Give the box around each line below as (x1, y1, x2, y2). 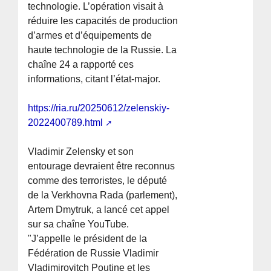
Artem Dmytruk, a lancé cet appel (28, 204, 170, 215)
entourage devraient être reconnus (28, 161, 175, 172)
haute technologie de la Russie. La (28, 45, 177, 56)
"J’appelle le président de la (28, 233, 148, 244)
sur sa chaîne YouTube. (28, 219, 129, 230)
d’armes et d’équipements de (28, 30, 152, 41)
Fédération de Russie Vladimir (28, 248, 159, 259)
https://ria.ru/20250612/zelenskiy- (28, 103, 170, 114)
